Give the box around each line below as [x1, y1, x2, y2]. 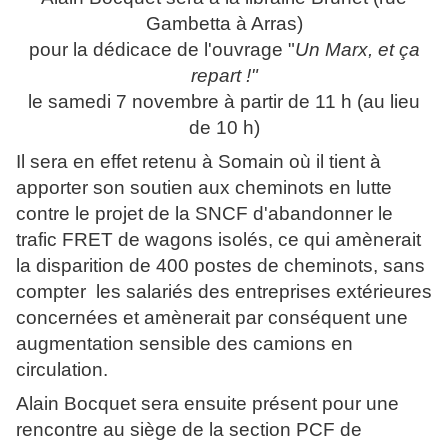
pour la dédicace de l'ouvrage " [28, 39, 295, 61]
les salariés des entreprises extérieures [91, 281, 432, 303]
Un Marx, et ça [294, 39, 420, 61]
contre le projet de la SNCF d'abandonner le [16, 203, 393, 225]
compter [16, 281, 86, 303]
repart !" [190, 65, 258, 87]
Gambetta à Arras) [145, 13, 303, 35]
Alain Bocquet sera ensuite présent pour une [16, 393, 399, 415]
